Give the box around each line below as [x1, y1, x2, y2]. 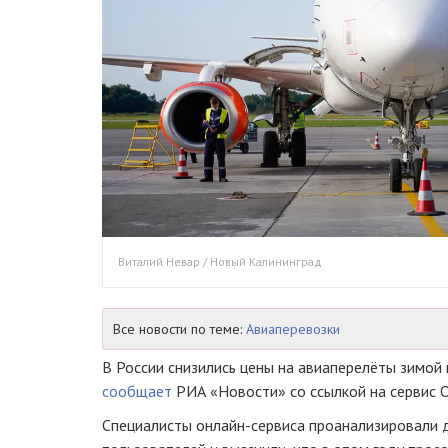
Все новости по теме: [113, 319, 246, 338]
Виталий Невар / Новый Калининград [118, 253, 322, 269]
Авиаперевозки [246, 319, 340, 338]
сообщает [102, 380, 172, 401]
